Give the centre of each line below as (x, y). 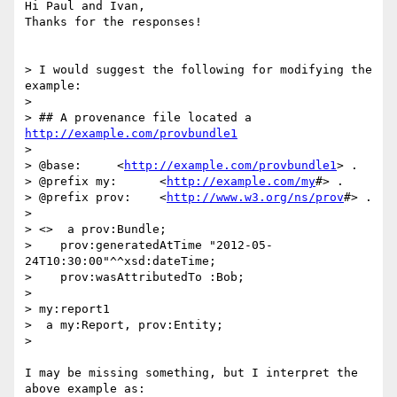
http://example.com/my (241, 182)
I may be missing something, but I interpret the (191, 373)
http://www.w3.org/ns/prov (255, 198)
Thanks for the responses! (113, 22)
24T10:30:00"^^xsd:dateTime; (121, 261)
